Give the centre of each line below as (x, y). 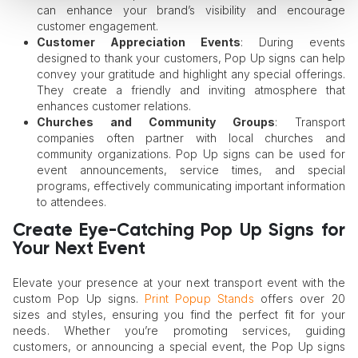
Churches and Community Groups (155, 122)
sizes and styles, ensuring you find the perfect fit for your (179, 315)
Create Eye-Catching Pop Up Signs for (179, 231)
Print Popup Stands (199, 299)
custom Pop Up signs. (79, 299)
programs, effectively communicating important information (191, 186)
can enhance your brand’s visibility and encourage (191, 10)
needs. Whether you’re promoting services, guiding (179, 331)
